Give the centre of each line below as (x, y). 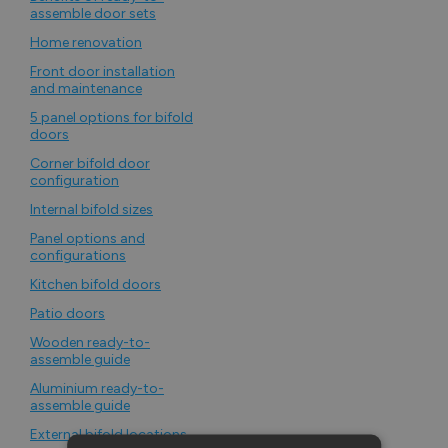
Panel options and (87, 238)
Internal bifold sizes (91, 209)
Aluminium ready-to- (97, 388)
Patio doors (67, 313)
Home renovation (86, 42)
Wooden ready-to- (90, 342)
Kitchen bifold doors (95, 284)
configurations (78, 255)
